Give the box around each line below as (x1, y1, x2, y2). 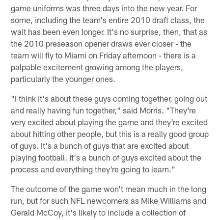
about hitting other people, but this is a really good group (11, 128, 209, 138)
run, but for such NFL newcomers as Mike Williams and (11, 195, 207, 205)
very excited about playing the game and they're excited (11, 116, 208, 127)
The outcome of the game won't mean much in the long (11, 183, 207, 193)
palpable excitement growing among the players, (11, 61, 184, 72)
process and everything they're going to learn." (11, 164, 176, 174)
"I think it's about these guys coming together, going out (11, 93, 208, 103)
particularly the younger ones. (11, 73, 116, 83)
